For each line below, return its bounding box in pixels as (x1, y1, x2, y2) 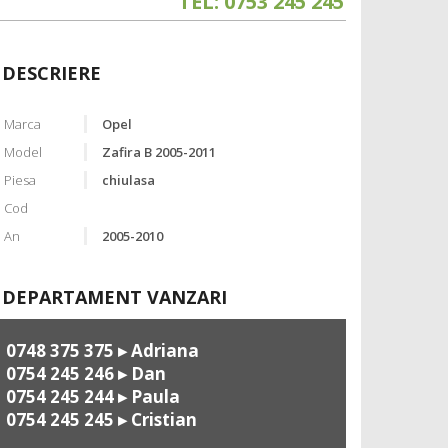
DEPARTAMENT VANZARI (2, 285, 227, 310)
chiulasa (101, 171, 155, 190)
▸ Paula (114, 385, 180, 409)
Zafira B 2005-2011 (101, 143, 216, 162)
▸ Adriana (114, 339, 199, 363)
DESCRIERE (2, 61, 101, 86)
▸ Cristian (114, 408, 197, 432)
